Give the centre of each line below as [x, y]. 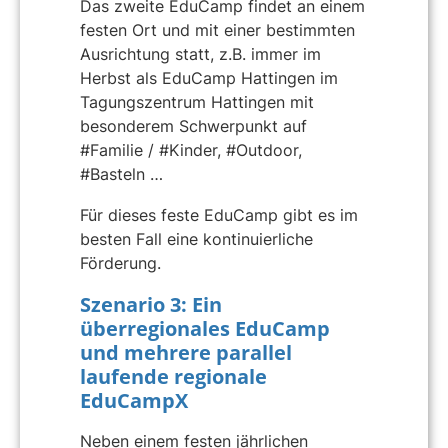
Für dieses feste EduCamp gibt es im [219, 215]
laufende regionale [173, 376]
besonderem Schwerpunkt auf [193, 125]
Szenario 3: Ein [151, 304]
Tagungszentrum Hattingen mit [197, 101]
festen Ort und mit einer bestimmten [217, 29]
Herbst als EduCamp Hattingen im [209, 77]
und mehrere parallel [186, 352]
